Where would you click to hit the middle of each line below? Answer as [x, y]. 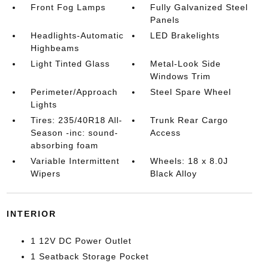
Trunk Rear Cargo [189, 120]
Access [166, 133]
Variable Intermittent [75, 161]
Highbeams [55, 48]
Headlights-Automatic [77, 35]
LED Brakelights [185, 35]
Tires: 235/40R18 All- [76, 120]
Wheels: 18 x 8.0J [189, 161]
